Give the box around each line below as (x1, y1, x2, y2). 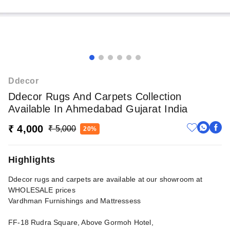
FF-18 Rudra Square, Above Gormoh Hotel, (8, 218, 154, 226)
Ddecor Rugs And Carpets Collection (8, 91, 182, 102)
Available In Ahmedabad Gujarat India (8, 103, 188, 114)
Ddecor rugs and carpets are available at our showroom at (8, 175, 203, 183)
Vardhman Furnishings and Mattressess (8, 197, 141, 205)
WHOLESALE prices (8, 186, 78, 194)
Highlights (8, 155, 55, 165)
